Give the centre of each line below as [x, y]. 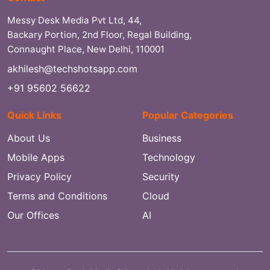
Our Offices [33, 215]
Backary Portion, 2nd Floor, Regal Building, [99, 34]
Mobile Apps [36, 157]
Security [161, 176]
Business [162, 138]
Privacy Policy [39, 176]
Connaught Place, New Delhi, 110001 [86, 49]
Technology [169, 157]
